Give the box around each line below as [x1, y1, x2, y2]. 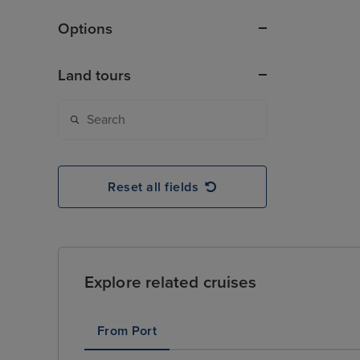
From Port [97, 322, 157, 339]
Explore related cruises [84, 272, 257, 292]
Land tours [58, 67, 131, 85]
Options [58, 20, 112, 39]
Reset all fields [108, 178, 199, 195]
